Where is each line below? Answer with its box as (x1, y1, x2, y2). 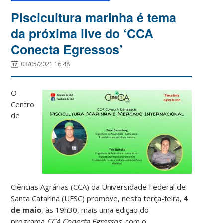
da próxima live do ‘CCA (11, 24, 154, 42)
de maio (11, 204, 42, 215)
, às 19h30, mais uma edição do (41, 204, 149, 215)
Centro (11, 99, 35, 109)
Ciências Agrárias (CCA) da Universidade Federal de (11, 181, 186, 192)
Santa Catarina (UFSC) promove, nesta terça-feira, (11, 193, 184, 203)
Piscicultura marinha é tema (11, 8, 177, 26)
